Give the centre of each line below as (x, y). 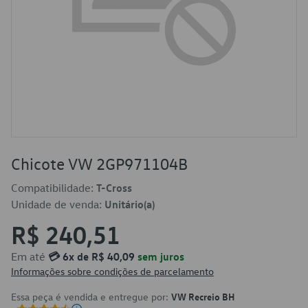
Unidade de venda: (58, 204)
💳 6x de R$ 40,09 (91, 256)
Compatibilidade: (54, 188)
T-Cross (114, 188)
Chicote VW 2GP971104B (99, 164)
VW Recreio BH (203, 296)
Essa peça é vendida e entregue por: (91, 297)
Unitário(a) (130, 204)
